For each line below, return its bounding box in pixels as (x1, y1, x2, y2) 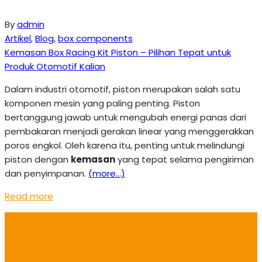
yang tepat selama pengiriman (115, 153, 254, 166)
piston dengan (5, 153, 71, 166)
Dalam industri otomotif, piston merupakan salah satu (5, 83, 240, 96)
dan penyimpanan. (5, 167, 86, 180)
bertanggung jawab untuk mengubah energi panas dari (5, 111, 246, 124)
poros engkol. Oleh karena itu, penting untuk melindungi (5, 139, 244, 152)
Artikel (5, 32, 31, 45)
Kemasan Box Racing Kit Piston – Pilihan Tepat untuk (5, 46, 231, 59)
